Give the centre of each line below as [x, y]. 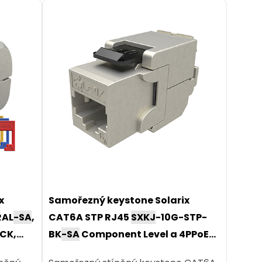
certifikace [76, 251]
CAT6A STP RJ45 [89, 218]
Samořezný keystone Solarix [119, 201]
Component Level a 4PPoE [144, 235]
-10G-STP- [181, 218]
